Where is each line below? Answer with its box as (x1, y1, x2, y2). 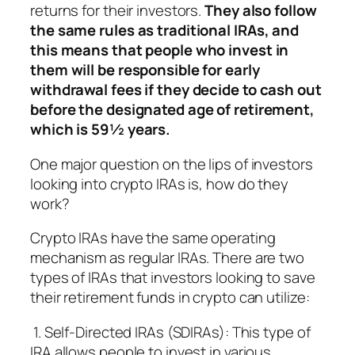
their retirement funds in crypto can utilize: (30, 287, 310, 308)
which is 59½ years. (30, 119, 171, 140)
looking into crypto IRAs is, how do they (30, 173, 288, 194)
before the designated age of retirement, (30, 99, 315, 120)
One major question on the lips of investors (30, 153, 313, 174)
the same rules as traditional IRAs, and (30, 20, 300, 41)
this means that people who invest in (30, 40, 289, 61)
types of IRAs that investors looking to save (30, 267, 315, 288)
